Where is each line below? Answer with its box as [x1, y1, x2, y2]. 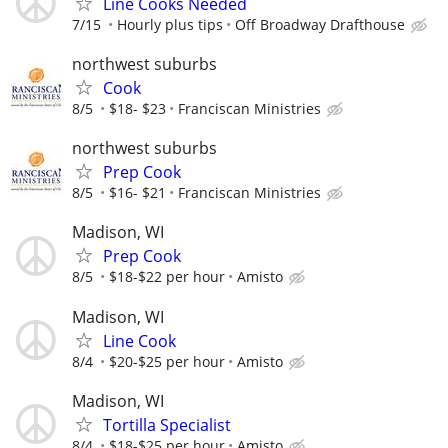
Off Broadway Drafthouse [235, 14, 405, 34]
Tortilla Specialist [103, 413, 231, 436]
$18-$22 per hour [109, 267, 225, 287]
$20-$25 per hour [109, 351, 225, 371]
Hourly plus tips [117, 14, 223, 34]
